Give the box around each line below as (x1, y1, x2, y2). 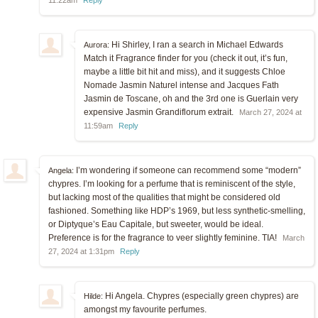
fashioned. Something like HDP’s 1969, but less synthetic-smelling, (48, 205, 305, 216)
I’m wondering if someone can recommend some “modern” (74, 165, 301, 175)
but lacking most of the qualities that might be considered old (48, 192, 280, 202)
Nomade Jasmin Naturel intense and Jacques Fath (84, 79, 279, 90)
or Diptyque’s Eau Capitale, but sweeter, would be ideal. (48, 219, 263, 229)
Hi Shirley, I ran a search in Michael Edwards (109, 39, 283, 50)
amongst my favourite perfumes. (84, 304, 207, 314)
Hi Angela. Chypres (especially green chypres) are (103, 290, 299, 301)
